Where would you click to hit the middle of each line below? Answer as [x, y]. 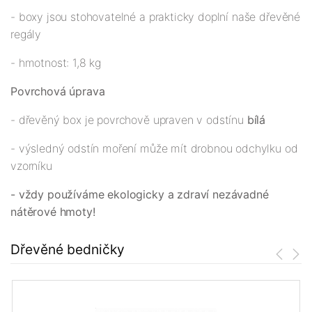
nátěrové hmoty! [53, 212]
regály [26, 34]
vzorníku [31, 166]
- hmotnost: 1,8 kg [56, 63]
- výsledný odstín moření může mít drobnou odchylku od [154, 149]
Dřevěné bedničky [68, 250]
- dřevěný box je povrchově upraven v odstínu [129, 120]
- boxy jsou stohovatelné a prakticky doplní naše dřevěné [156, 17]
